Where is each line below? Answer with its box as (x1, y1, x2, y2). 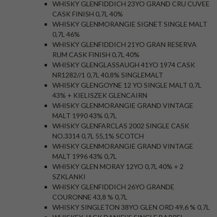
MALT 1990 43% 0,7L (52, 111, 117, 120)
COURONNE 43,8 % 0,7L (52, 193, 127, 201)
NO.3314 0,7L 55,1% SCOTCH (52, 132, 144, 140)
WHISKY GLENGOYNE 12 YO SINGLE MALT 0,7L (52, 81, 201, 89)
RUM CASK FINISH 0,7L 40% (52, 50, 139, 59)
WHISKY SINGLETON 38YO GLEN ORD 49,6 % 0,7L (52, 203, 210, 211)
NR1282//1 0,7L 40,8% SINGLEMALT (52, 71, 163, 79)
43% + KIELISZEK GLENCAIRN (52, 91, 147, 99)
